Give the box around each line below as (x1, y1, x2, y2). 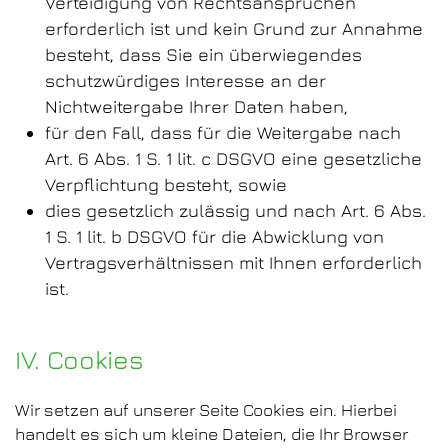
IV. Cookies (15, 344, 144, 375)
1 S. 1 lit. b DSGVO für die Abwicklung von (45, 226, 384, 247)
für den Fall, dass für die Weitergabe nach (45, 122, 401, 143)
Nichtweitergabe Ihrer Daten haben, (45, 96, 348, 117)
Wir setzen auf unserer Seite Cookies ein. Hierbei (15, 400, 397, 420)
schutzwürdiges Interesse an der (45, 70, 326, 91)
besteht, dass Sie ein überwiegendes (45, 44, 362, 65)
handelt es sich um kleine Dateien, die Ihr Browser (15, 424, 408, 444)
